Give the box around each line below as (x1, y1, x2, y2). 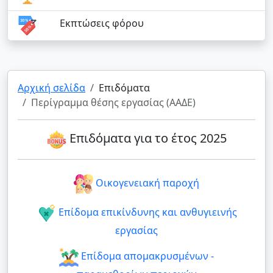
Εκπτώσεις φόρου (59, 16, 144, 30)
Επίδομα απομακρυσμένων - (81, 249, 214, 263)
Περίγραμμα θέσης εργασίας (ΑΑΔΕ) (31, 96, 196, 109)
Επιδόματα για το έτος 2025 (69, 130, 227, 147)
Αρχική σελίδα (18, 81, 85, 94)
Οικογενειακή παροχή (96, 176, 199, 190)
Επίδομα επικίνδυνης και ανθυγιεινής (58, 205, 237, 219)
